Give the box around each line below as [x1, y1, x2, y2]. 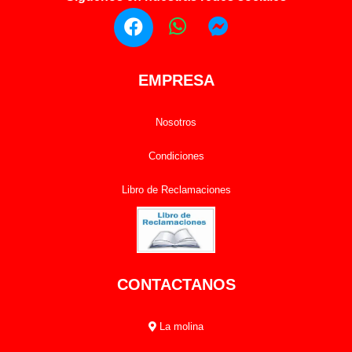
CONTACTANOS [116, 276, 236, 293]
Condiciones [148, 150, 204, 163]
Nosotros [156, 116, 196, 129]
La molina [156, 321, 203, 332]
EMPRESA [137, 71, 214, 90]
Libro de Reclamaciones [121, 184, 231, 196]
